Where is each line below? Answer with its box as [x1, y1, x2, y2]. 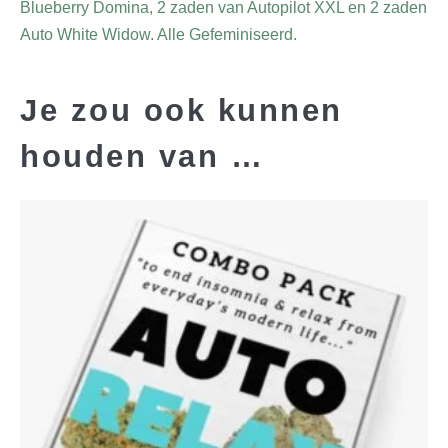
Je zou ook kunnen [20, 93, 343, 128]
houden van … [20, 139, 264, 174]
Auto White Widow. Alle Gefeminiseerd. [20, 26, 297, 43]
